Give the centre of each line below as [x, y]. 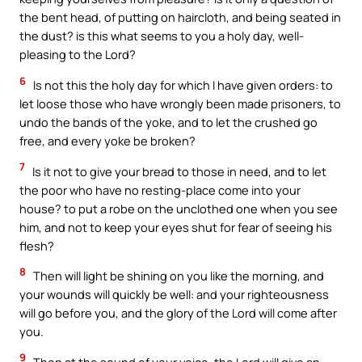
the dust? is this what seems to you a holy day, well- [162, 36]
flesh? [37, 245]
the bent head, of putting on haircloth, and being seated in [180, 17]
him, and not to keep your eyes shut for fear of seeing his [176, 227]
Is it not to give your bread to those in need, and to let [178, 171]
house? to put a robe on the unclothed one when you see [179, 208]
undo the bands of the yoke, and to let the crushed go [168, 122]
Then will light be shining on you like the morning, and [177, 276]
